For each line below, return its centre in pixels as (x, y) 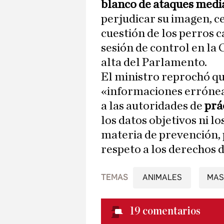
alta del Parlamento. (154, 63)
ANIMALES (162, 177)
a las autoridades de (153, 106)
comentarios (171, 211)
